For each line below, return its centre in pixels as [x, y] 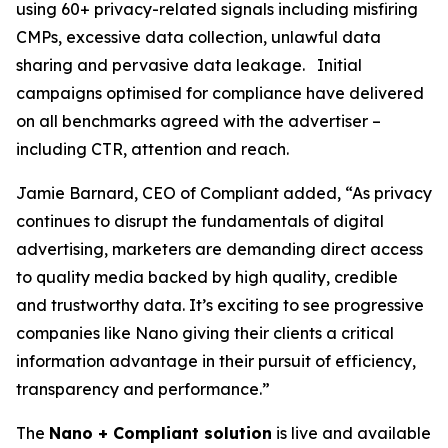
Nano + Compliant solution [160, 433]
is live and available [351, 433]
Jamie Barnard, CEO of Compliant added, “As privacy [224, 193]
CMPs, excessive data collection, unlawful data [198, 37]
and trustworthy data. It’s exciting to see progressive [220, 305]
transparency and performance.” [143, 389]
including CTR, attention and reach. [152, 149]
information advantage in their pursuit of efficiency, [216, 361]
